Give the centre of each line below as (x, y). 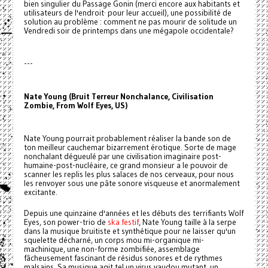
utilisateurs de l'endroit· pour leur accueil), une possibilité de (127, 13)
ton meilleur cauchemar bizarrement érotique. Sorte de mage (130, 148)
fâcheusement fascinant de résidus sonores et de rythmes (123, 258)
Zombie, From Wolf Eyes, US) (75, 106)
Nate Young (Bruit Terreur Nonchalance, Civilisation (118, 97)
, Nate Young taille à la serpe (187, 223)
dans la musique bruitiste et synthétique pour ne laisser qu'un (130, 232)
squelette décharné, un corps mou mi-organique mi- (114, 240)
